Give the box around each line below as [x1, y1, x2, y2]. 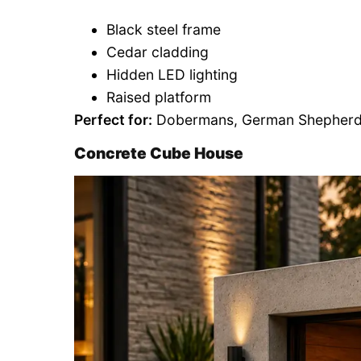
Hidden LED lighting [106, 66, 238, 84]
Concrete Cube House [74, 143, 243, 164]
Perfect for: [74, 111, 152, 129]
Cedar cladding [106, 44, 209, 61]
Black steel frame [106, 21, 221, 39]
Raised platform [106, 89, 211, 106]
